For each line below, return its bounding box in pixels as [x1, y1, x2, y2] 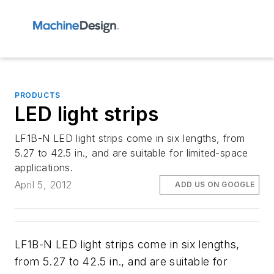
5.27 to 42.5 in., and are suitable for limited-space [15, 147, 248, 159]
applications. [15, 161, 73, 174]
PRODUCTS [15, 91, 61, 100]
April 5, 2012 [15, 179, 72, 191]
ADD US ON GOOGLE [175, 180, 255, 190]
